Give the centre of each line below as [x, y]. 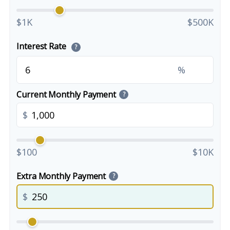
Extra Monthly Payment [61, 176]
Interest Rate [42, 46]
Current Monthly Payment [66, 94]
